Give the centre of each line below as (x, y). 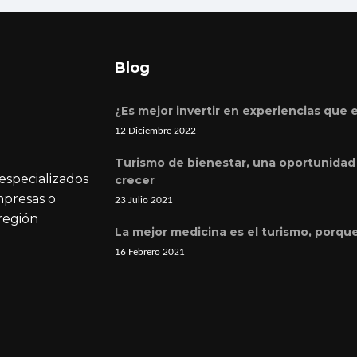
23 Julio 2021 (144, 200)
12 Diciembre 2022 (155, 131)
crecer (135, 180)
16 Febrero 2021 (150, 252)
